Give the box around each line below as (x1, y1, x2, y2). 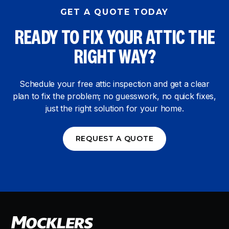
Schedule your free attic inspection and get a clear (19, 79, 210, 89)
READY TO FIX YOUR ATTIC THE (14, 28, 215, 49)
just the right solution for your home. (45, 103, 184, 113)
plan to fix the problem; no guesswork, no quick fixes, (12, 91, 217, 101)
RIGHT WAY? (74, 48, 155, 68)
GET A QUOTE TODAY (60, 7, 169, 17)
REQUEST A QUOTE (75, 134, 154, 143)
